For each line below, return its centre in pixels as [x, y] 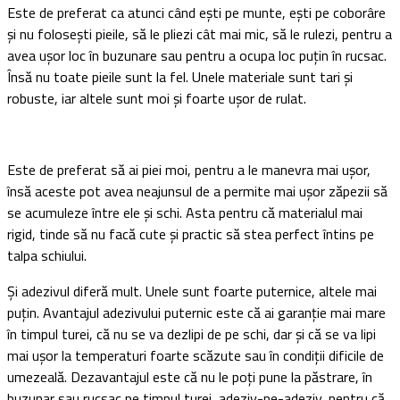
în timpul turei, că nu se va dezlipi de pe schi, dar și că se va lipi [192, 334]
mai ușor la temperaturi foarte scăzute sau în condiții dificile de [196, 356]
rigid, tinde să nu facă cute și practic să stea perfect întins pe [191, 234]
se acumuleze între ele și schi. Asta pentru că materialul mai [185, 213]
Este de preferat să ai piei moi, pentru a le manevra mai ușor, [189, 170]
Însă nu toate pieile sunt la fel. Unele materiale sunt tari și [180, 77]
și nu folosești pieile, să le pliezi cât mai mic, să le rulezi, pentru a [200, 34]
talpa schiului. [47, 256]
